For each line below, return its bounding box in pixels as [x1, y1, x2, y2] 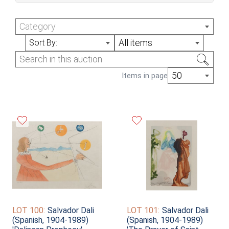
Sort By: [29, 38, 57, 48]
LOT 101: [127, 205, 159, 215]
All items [119, 37, 152, 48]
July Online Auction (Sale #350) [26, 12, 148, 23]
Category [19, 21, 56, 32]
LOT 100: [12, 205, 45, 215]
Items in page [122, 71, 168, 80]
